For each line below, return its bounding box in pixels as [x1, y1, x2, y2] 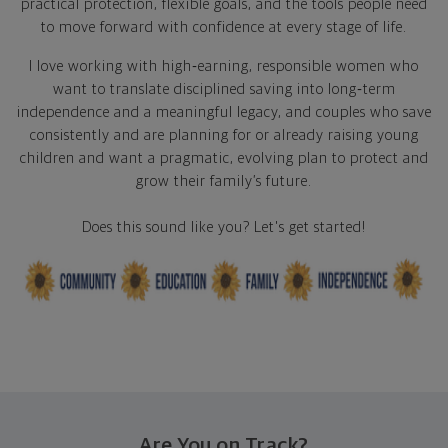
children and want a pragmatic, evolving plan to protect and [19, 150, 429, 166]
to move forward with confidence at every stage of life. [41, 19, 407, 35]
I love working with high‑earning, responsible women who [29, 58, 419, 74]
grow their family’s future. [136, 173, 312, 189]
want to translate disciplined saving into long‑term [52, 81, 396, 97]
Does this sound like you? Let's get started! [82, 219, 366, 235]
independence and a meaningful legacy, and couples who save [16, 104, 432, 120]
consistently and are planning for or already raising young [29, 127, 419, 143]
